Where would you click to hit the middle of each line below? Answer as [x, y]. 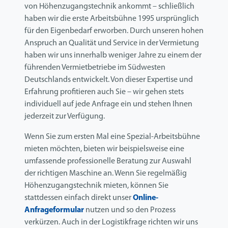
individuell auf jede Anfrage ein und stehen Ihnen [108, 105]
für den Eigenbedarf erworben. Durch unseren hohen [114, 31]
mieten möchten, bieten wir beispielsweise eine [104, 149]
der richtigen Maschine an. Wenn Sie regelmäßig [106, 174]
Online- [146, 198]
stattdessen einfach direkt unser [79, 198]
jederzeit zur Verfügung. [65, 117]
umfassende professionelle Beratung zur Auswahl [108, 162]
